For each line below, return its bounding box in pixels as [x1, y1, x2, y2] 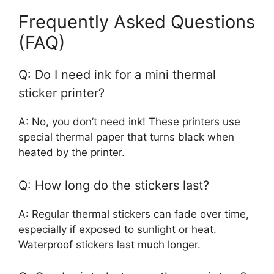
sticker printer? [18, 86, 105, 101]
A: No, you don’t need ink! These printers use [18, 116, 240, 128]
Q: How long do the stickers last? [18, 177, 209, 193]
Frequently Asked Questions [18, 11, 255, 33]
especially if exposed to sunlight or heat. [18, 223, 217, 235]
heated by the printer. [18, 146, 125, 159]
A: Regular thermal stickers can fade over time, [18, 207, 249, 220]
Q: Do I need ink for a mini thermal [18, 67, 216, 83]
